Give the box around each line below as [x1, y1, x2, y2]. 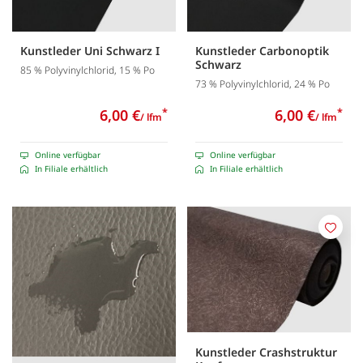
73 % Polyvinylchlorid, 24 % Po [195, 77, 330, 92]
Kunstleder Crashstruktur [195, 344, 337, 360]
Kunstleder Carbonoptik [195, 42, 329, 58]
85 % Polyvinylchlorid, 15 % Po [20, 63, 155, 78]
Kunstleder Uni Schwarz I [20, 42, 160, 58]
